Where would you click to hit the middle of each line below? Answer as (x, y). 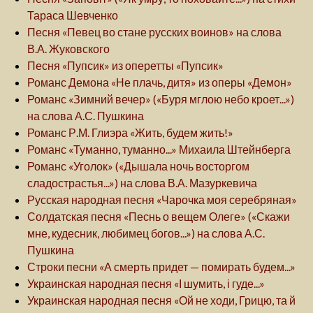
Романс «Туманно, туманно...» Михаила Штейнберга (159, 150)
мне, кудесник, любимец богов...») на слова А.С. (146, 233)
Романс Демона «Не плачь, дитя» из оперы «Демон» (160, 82)
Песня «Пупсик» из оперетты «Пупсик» (125, 66)
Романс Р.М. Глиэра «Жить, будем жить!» (130, 133)
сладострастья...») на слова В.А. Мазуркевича (142, 183)
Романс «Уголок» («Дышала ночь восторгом (138, 166)
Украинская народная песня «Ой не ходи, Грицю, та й (161, 300)
